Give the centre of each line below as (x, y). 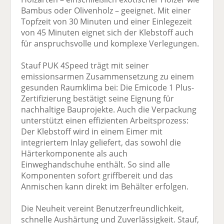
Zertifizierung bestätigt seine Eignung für (98, 99)
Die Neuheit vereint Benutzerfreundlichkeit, (103, 209)
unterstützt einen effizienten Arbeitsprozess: (105, 121)
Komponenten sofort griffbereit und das (97, 176)
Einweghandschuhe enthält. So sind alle (96, 165)
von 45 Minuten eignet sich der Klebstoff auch (107, 33)
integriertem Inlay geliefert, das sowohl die (101, 143)
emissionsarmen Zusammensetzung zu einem (108, 77)
